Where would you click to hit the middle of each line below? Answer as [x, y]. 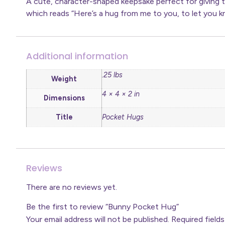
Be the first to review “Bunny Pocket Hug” [102, 206]
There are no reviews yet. [72, 187]
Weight [64, 79]
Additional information [77, 56]
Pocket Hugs [123, 117]
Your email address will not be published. [98, 219]
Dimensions [64, 98]
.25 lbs [112, 75]
